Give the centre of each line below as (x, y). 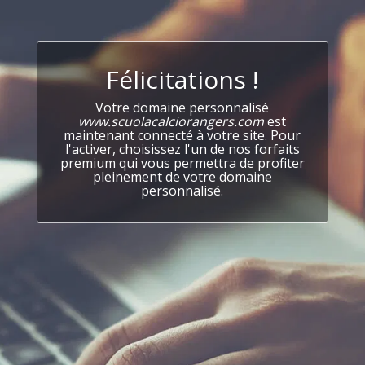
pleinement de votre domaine (182, 177)
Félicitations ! (182, 79)
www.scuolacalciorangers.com (172, 121)
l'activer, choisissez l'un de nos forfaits (182, 149)
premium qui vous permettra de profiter (182, 163)
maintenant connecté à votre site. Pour (182, 135)
